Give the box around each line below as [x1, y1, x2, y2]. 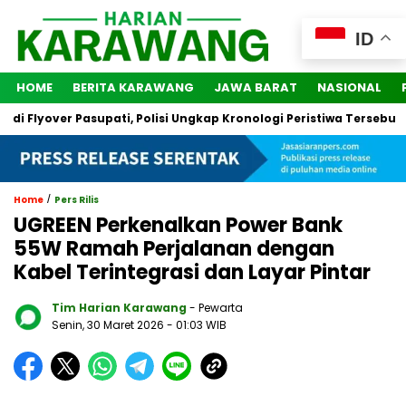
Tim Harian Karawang [52, 300, 187, 316]
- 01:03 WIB [167, 317, 227, 333]
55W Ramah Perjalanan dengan [14, 235, 334, 264]
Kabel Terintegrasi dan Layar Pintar [14, 258, 371, 287]
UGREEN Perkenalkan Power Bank [14, 211, 343, 240]
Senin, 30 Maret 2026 [52, 317, 167, 333]
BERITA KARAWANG [72, 79, 194, 97]
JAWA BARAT [214, 79, 297, 97]
